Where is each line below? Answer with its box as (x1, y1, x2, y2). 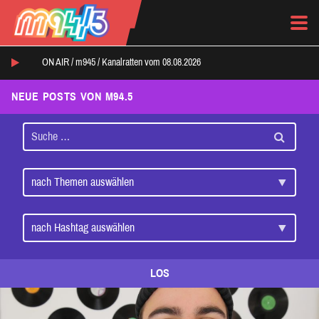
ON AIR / (42, 57, 75, 68)
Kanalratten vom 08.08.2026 (102, 57, 201, 68)
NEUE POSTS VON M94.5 (11, 90, 134, 103)
